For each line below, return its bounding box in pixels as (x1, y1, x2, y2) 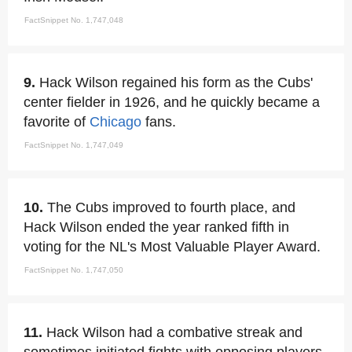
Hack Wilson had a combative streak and (46, 324, 302, 340)
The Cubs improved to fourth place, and (47, 200, 295, 215)
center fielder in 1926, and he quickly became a (24, 94, 320, 110)
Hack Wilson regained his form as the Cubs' (39, 75, 313, 90)
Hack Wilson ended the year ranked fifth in (24, 219, 289, 235)
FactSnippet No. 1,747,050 (24, 266, 123, 274)
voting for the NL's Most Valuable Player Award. (24, 239, 321, 255)
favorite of (24, 114, 90, 130)
